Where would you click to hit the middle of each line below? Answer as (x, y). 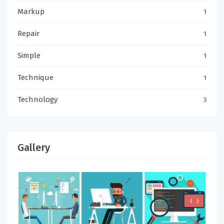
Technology (37, 99)
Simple (29, 55)
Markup (31, 11)
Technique (35, 77)
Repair (28, 33)
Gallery (34, 147)
